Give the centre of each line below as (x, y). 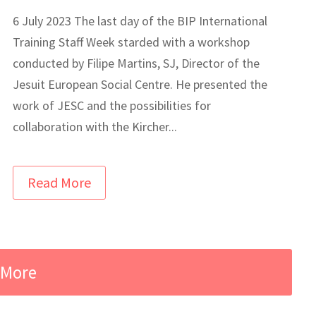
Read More (60, 182)
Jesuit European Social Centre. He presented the (140, 84)
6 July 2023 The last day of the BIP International (140, 20)
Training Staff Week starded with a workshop (132, 42)
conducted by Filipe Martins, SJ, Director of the (136, 63)
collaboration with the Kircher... (95, 126)
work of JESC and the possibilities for (112, 105)
